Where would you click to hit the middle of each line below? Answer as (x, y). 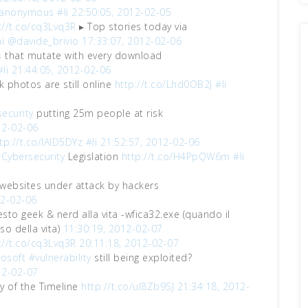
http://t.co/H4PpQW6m (176, 156)
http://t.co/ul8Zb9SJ (128, 286)
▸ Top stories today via (132, 26)
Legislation (93, 156)
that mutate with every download (82, 55)
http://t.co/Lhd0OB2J (163, 84)
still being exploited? (141, 257)
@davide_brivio (43, 41)
